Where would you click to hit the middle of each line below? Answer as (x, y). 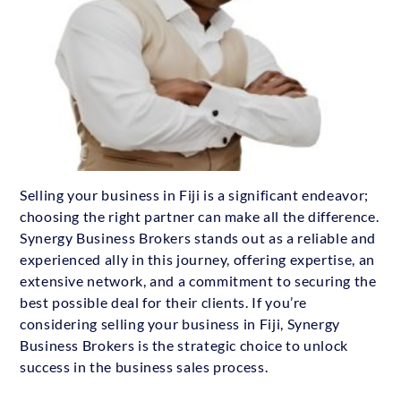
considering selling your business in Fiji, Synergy (180, 323)
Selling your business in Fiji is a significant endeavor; (194, 194)
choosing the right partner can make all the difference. (200, 216)
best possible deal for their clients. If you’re (164, 302)
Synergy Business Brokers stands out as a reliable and (198, 237)
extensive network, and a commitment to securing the (198, 280)
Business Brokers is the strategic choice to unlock (184, 345)
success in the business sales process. (144, 366)
